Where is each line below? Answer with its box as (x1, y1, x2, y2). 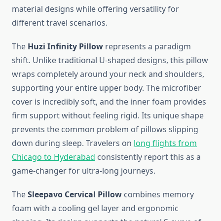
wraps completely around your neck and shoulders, (12, 69, 204, 80)
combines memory (122, 189, 194, 200)
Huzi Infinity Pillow (28, 41, 103, 52)
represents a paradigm (103, 41, 191, 52)
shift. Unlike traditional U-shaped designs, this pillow (12, 55, 208, 66)
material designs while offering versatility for (12, 3, 179, 15)
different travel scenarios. (12, 17, 108, 29)
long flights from (134, 138, 197, 149)
